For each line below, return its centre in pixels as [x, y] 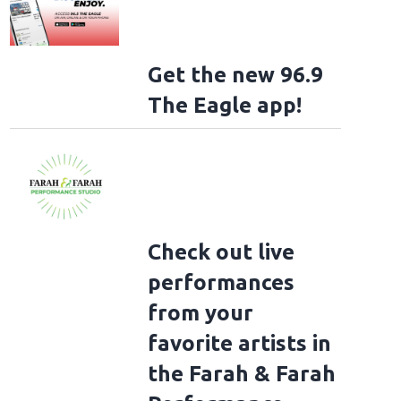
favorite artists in [239, 344]
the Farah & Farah [241, 374]
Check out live [221, 252]
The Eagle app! [224, 106]
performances [221, 283]
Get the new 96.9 [235, 75]
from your [200, 313]
